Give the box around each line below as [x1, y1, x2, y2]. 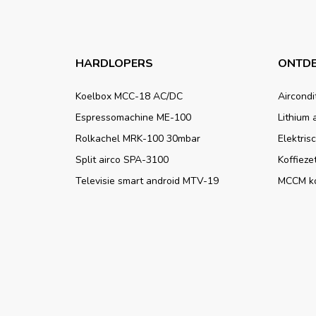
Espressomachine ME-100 [75, 110, 191, 124]
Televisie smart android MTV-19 [75, 174, 219, 188]
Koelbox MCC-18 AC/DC [75, 89, 183, 103]
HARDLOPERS [75, 55, 153, 71]
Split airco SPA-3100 [75, 152, 169, 166]
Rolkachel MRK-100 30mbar [75, 131, 200, 145]
